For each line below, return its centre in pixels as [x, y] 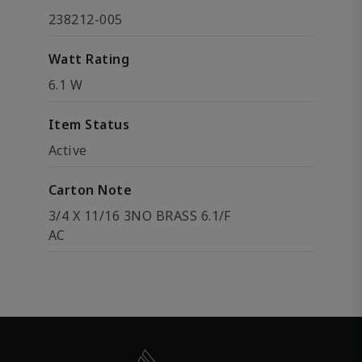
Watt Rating [89, 59]
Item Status [89, 124]
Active [68, 150]
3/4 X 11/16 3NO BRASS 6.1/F [140, 216]
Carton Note [90, 190]
